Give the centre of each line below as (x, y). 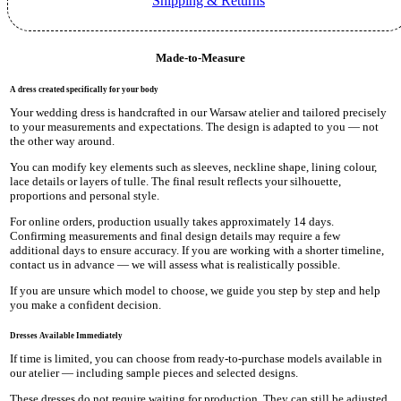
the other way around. (63, 141)
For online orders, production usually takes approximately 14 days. (172, 222)
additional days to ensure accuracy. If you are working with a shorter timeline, (197, 251)
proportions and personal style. (85, 196)
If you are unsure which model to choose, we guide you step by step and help (196, 291)
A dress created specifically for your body (85, 90)
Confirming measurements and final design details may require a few (175, 236)
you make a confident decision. (86, 305)
